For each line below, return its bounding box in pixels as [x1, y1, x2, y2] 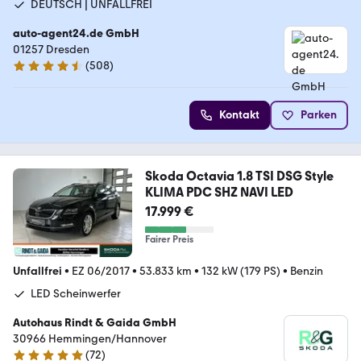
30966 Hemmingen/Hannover [13, 332, 167, 346]
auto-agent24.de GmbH [13, 26, 139, 40]
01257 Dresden [13, 42, 89, 56]
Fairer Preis [144, 233, 193, 245]
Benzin [290, 264, 323, 279]
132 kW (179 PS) [201, 264, 280, 279]
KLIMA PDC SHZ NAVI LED [144, 184, 293, 200]
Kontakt [219, 107, 259, 122]
